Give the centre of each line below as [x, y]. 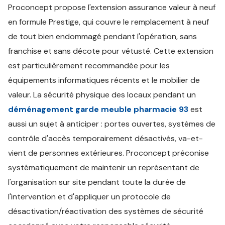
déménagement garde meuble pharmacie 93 [98, 109]
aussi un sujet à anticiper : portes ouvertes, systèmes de [112, 124]
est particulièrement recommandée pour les [89, 66]
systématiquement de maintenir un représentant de [104, 167]
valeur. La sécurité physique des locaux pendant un [102, 95]
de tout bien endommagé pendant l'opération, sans [102, 36]
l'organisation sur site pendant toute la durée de [97, 182]
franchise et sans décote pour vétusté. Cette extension [111, 51]
